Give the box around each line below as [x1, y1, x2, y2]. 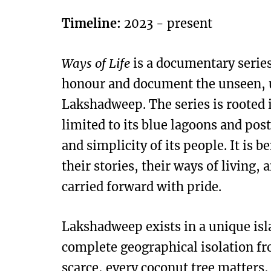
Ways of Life [62, 56, 130, 71]
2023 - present [121, 16, 212, 31]
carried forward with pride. [62, 179, 221, 195]
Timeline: [62, 16, 121, 31]
